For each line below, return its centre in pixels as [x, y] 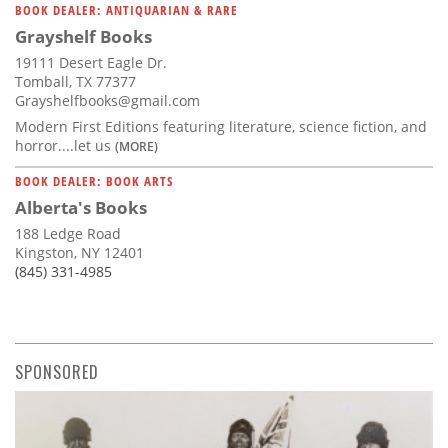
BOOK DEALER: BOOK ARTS [94, 181]
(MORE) [136, 146]
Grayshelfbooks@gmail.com [107, 101]
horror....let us [65, 146]
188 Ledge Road [68, 234]
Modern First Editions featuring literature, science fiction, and [221, 127]
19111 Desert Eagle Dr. [91, 63]
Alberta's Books [81, 208]
